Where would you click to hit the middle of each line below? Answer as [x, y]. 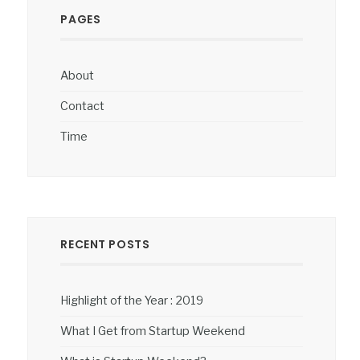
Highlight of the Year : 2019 [132, 300]
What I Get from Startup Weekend [153, 331]
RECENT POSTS [105, 244]
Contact [83, 106]
